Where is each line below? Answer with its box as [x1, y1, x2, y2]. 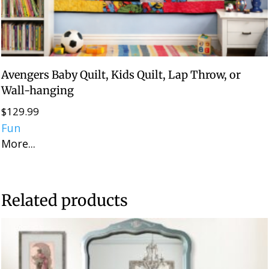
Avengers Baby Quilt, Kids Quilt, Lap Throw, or [1, 68, 241, 82]
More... [1, 136, 36, 151]
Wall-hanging [1, 83, 74, 98]
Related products [1, 190, 128, 211]
